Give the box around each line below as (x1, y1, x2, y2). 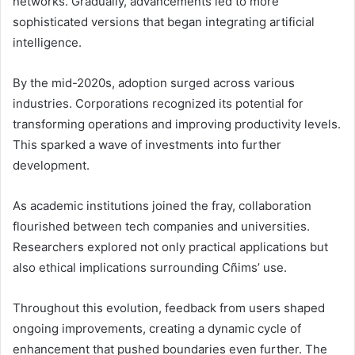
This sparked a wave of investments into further (13, 136, 281, 152)
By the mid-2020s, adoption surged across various (13, 74, 295, 90)
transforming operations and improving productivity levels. (13, 116, 341, 132)
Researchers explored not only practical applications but (13, 239, 328, 254)
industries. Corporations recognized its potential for (13, 95, 303, 111)
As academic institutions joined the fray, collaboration (13, 197, 311, 213)
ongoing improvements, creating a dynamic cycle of (13, 320, 301, 336)
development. (13, 157, 90, 173)
